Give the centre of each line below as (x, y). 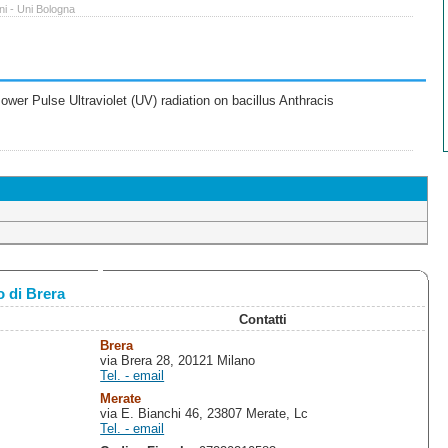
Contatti (262, 320)
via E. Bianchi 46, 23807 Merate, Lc (204, 414)
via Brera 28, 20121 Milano (178, 361)
